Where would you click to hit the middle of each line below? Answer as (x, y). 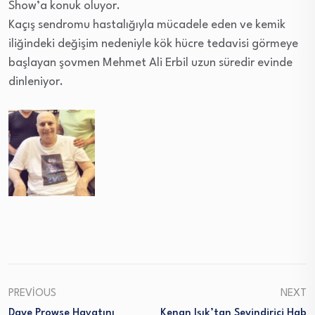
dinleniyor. (36, 82)
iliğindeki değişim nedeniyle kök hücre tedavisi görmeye (153, 44)
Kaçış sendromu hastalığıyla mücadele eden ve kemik (147, 25)
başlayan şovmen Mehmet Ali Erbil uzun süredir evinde (150, 63)
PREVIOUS (32, 294)
